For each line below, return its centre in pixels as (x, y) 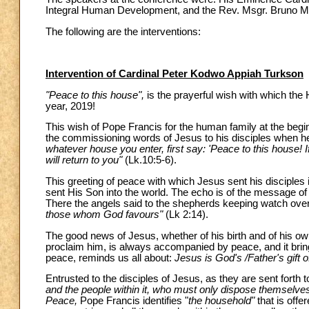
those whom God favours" (106, 214)
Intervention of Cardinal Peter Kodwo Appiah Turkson (175, 73)
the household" (223, 301)
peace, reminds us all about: (110, 258)
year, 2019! (70, 106)
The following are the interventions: (123, 31)
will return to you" (85, 160)
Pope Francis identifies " (134, 301)
